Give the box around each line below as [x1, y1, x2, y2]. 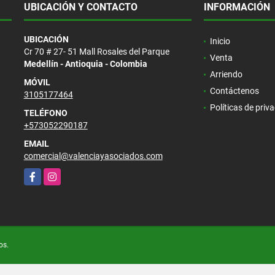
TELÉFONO [23, 107, 68, 118]
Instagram [43, 169, 83, 179]
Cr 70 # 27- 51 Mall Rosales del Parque [23, 46, 169, 56]
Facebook [23, 169, 61, 179]
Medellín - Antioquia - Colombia [23, 58, 147, 69]
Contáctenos [209, 85, 259, 96]
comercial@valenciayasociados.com [23, 150, 163, 161]
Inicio [209, 36, 230, 46]
